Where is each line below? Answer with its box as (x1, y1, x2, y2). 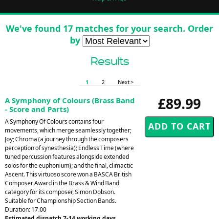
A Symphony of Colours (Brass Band (5, 95, 135, 105)
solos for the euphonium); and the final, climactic (5, 161, 133, 170)
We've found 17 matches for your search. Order (6, 22, 213, 34)
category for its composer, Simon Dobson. (5, 187, 115, 196)
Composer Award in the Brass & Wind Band (5, 178, 119, 187)
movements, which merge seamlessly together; (5, 126, 131, 134)
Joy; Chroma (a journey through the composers (5, 134, 129, 143)
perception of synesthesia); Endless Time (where (5, 143, 134, 152)
